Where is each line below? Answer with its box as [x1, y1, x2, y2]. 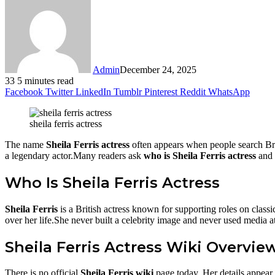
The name [5, 139, 46, 150]
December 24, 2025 [120, 64, 196, 75]
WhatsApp [208, 86, 250, 97]
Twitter [45, 86, 73, 97]
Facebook [5, 86, 43, 97]
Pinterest [144, 86, 177, 97]
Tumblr [114, 86, 142, 97]
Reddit [180, 86, 206, 97]
